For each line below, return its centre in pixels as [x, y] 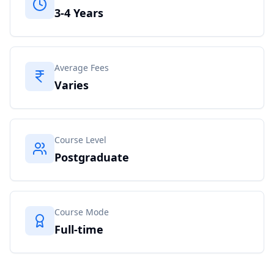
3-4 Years [79, 13]
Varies [72, 85]
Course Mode [82, 212]
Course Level [80, 140]
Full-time [79, 229]
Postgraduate [92, 157]
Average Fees [82, 68]
